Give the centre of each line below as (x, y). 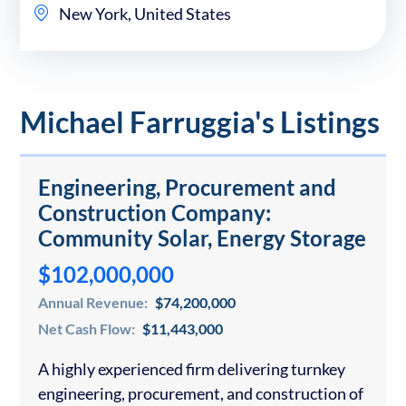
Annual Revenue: (94, 303)
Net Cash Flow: (88, 329)
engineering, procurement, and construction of (201, 394)
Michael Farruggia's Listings (200, 122)
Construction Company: (155, 213)
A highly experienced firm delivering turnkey (192, 369)
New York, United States (144, 14)
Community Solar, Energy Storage (202, 238)
